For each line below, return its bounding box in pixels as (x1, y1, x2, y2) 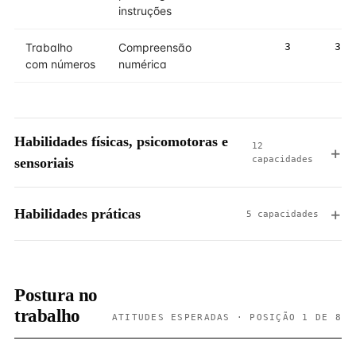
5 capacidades (246, 208, 319, 219)
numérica (118, 57, 167, 71)
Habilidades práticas (14, 205, 141, 222)
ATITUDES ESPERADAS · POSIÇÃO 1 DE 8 (111, 312, 342, 322)
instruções (118, 4, 172, 17)
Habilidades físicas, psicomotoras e (14, 133, 228, 149)
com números (25, 57, 95, 71)
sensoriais (14, 155, 74, 171)
